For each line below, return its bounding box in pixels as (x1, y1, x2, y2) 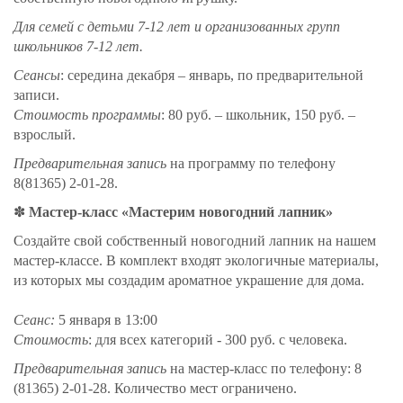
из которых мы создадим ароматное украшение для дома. (13, 272, 364, 288)
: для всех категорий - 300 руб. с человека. (88, 331, 347, 347)
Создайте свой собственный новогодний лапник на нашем (13, 232, 376, 248)
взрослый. (13, 126, 76, 142)
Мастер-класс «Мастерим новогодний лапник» (29, 203, 333, 219)
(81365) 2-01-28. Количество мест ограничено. (13, 380, 297, 396)
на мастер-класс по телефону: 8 (166, 360, 362, 376)
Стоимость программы (13, 106, 161, 122)
